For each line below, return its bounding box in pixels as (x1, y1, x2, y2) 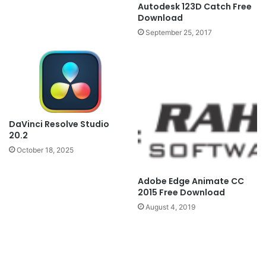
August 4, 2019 (145, 202, 195, 212)
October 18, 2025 (17, 145, 74, 154)
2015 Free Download (138, 186, 225, 199)
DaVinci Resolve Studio (9, 118, 109, 130)
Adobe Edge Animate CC (138, 175, 244, 188)
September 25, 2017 (145, 28, 212, 37)
